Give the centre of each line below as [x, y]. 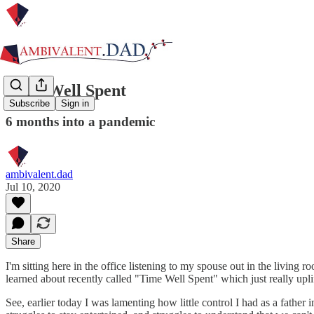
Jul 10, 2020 [33, 186]
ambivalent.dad [39, 174]
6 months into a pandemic [80, 121]
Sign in [75, 104]
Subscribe [29, 104]
